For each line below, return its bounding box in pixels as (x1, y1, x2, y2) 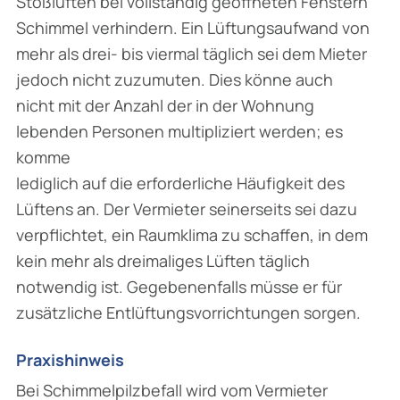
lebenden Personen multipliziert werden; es (16, 120, 343, 142)
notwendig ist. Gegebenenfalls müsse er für (16, 275, 342, 297)
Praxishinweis (16, 348, 124, 371)
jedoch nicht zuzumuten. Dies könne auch (16, 68, 333, 90)
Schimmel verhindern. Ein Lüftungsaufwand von (16, 16, 370, 38)
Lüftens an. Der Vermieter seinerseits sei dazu (16, 197, 357, 220)
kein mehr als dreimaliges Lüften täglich (16, 249, 310, 271)
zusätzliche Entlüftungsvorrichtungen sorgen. (16, 301, 361, 323)
